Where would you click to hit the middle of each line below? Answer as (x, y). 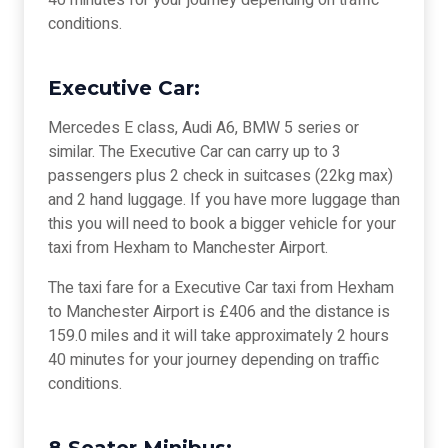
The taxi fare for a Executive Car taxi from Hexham (221, 288)
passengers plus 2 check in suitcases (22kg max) (220, 176)
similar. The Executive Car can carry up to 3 (194, 152)
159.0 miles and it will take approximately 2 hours (218, 336)
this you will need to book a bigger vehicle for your (222, 224)
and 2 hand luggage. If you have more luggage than (224, 200)
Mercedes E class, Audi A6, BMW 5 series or (203, 128)
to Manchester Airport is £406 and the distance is (219, 312)
